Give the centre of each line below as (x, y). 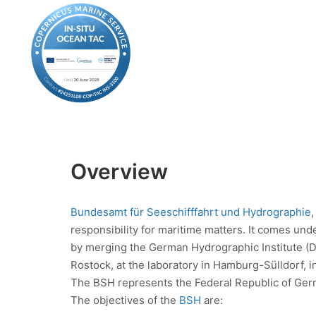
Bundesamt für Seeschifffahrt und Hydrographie (191, 212)
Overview (119, 171)
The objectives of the (125, 300)
